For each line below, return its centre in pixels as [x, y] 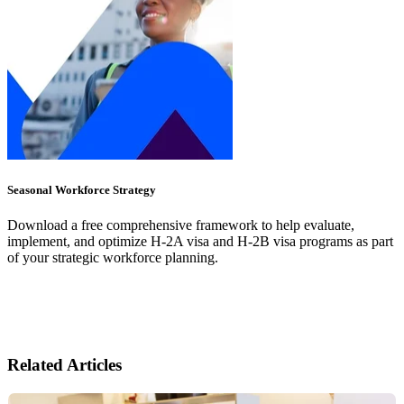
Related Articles [64, 365]
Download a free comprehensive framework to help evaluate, [181, 225]
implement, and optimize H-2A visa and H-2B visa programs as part [200, 242]
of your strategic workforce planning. [113, 258]
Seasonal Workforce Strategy [82, 190]
